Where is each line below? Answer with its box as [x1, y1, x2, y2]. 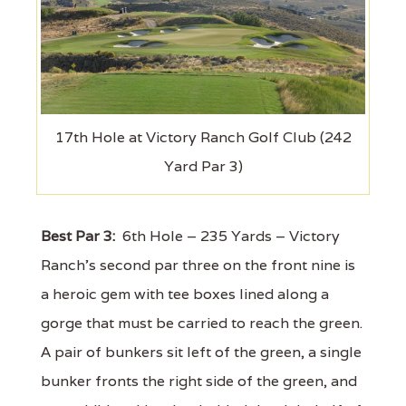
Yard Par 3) [163, 156, 243, 176]
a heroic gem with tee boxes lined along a [41, 284, 329, 304]
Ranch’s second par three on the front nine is [41, 255, 355, 275]
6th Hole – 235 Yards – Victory [115, 226, 340, 246]
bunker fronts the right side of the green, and [41, 371, 357, 391]
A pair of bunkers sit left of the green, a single [41, 342, 362, 362]
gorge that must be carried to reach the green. [41, 313, 362, 333]
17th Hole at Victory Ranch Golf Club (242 [54, 127, 352, 147]
